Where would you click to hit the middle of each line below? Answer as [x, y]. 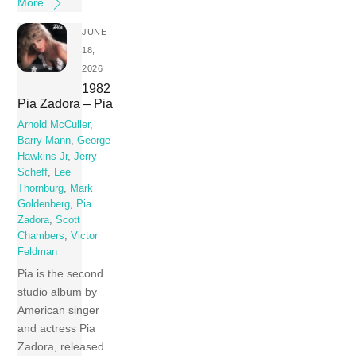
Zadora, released [61, 346]
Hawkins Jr [43, 156]
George [94, 140]
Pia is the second [61, 273]
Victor [85, 236]
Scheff [33, 172]
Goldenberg [44, 204]
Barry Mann [44, 140]
